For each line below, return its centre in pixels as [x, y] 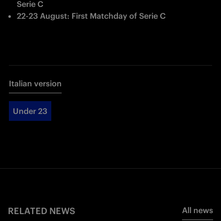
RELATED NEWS [41, 211]
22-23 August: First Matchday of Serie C [91, 16]
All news [198, 210]
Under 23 [30, 111]
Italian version [35, 83]
